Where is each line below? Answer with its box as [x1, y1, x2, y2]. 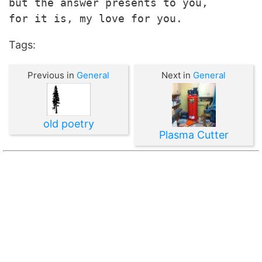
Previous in [27, 70, 77, 81]
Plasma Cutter [158, 129, 229, 141]
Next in [161, 70, 193, 81]
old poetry [43, 118, 94, 130]
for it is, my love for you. [9, 12, 182, 25]
